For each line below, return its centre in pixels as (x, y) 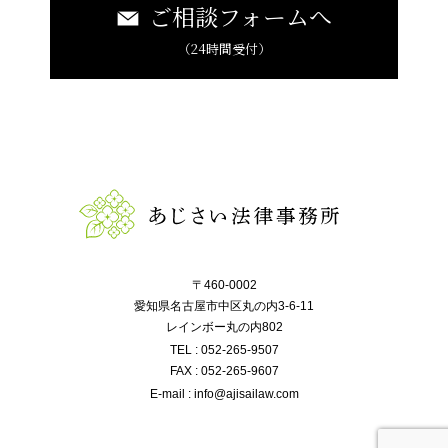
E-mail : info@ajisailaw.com (224, 393)
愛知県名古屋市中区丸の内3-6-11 (224, 305)
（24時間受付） (224, 48)
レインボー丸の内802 (224, 326)
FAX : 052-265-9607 (224, 370)
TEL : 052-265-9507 (224, 349)
